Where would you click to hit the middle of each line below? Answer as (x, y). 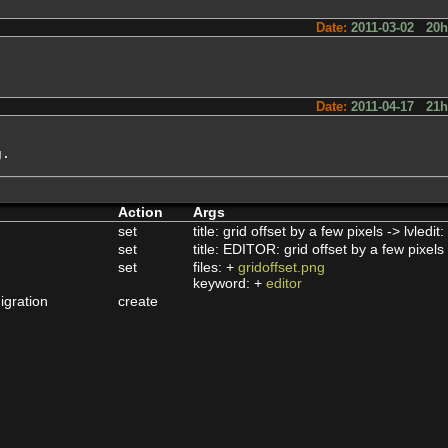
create (138, 301)
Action (140, 212)
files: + (215, 267)
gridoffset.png (281, 267)
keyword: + (229, 283)
